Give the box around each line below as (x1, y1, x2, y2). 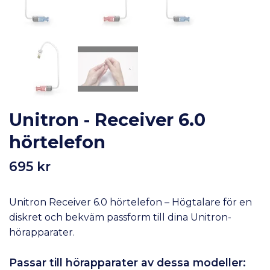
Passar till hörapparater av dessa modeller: (9, 256, 246, 269)
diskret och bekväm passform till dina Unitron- (9, 211, 231, 223)
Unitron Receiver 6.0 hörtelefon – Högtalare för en (9, 196, 252, 208)
